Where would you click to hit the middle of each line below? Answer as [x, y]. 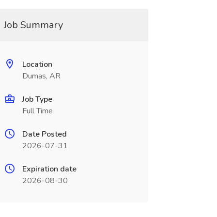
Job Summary [33, 25]
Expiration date [49, 169]
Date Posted [44, 134]
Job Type [37, 99]
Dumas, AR [41, 76]
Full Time [37, 111]
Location [37, 64]
